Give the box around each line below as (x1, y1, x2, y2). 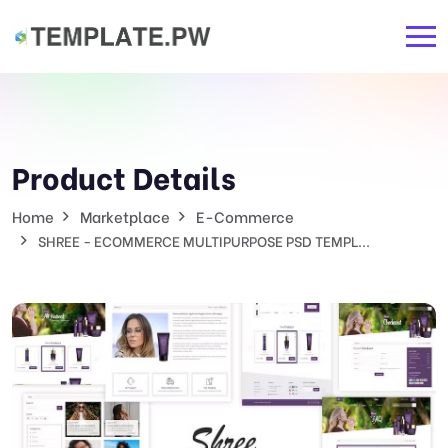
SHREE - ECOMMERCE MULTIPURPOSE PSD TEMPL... (38, 230, 370, 251)
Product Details (12, 154, 236, 198)
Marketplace (80, 205, 170, 227)
